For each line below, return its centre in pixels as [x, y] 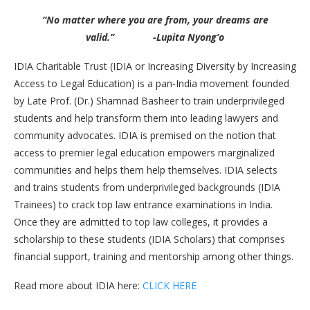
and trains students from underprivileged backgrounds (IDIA [147, 187]
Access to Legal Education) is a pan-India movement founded [152, 83]
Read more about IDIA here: [78, 285]
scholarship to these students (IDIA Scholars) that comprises [149, 239]
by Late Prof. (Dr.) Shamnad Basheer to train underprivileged [149, 100]
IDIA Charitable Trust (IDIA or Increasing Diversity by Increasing [155, 66]
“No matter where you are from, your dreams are [155, 19]
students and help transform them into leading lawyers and [146, 118]
